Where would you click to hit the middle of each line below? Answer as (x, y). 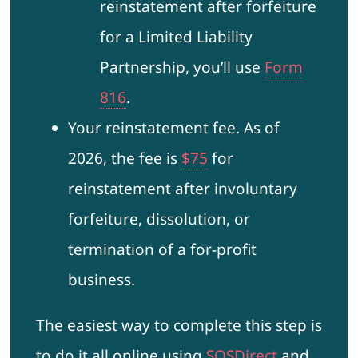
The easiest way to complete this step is (179, 326)
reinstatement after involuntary (182, 189)
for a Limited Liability (176, 37)
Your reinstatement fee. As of (173, 128)
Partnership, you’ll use (182, 68)
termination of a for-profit (162, 250)
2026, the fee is (124, 159)
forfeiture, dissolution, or (159, 219)
